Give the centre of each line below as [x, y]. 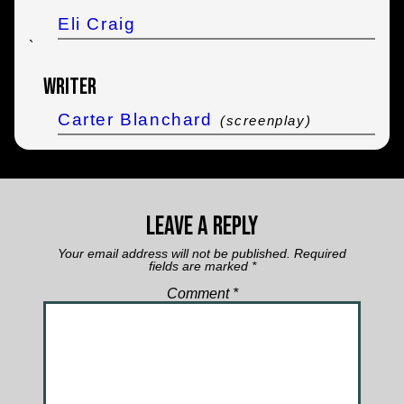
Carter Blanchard [135, 119]
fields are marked [200, 266]
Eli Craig [97, 23]
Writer [70, 87]
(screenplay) [266, 120]
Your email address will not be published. [174, 253]
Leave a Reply [202, 226]
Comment [199, 293]
